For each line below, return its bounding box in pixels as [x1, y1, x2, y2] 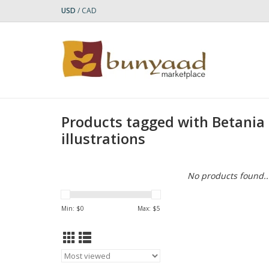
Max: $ [138, 204, 157, 213]
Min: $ [61, 204, 80, 213]
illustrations [61, 129, 145, 149]
